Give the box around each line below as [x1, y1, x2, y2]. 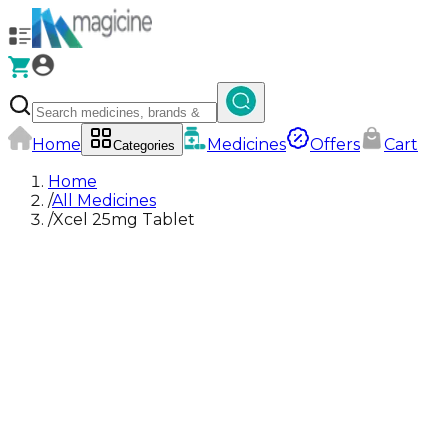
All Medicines [52, 191, 156, 210]
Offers [310, 135, 360, 154]
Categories [113, 138, 175, 153]
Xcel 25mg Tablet [53, 210, 195, 229]
